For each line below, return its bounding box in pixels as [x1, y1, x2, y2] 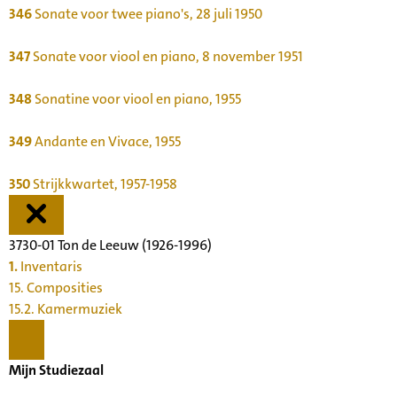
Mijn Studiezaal [9, 360, 104, 379]
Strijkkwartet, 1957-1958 [33, 174, 177, 193]
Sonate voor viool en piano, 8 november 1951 [30, 46, 303, 66]
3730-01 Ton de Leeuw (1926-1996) [9, 235, 212, 254]
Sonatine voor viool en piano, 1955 [32, 89, 241, 108]
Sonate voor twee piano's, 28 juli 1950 [32, 4, 262, 23]
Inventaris [18, 256, 82, 276]
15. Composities [9, 277, 103, 297]
